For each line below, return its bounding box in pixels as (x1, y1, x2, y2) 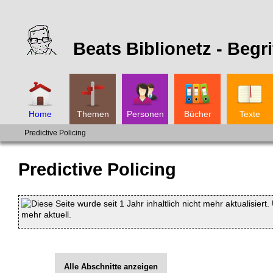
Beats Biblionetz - (73, 39, 227, 58)
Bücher (183, 109, 211, 119)
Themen (76, 109, 109, 119)
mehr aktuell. (21, 209, 71, 219)
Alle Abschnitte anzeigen (64, 261, 158, 271)
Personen (127, 109, 164, 119)
